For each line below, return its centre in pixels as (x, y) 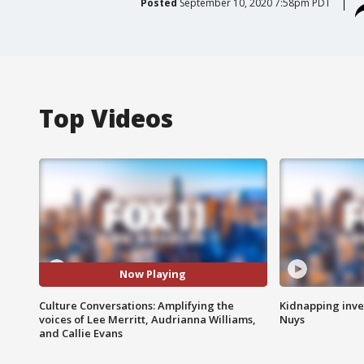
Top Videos (106, 118)
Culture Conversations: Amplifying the (136, 305)
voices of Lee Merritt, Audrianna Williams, (147, 319)
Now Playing (153, 274)
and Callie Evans (81, 333)
